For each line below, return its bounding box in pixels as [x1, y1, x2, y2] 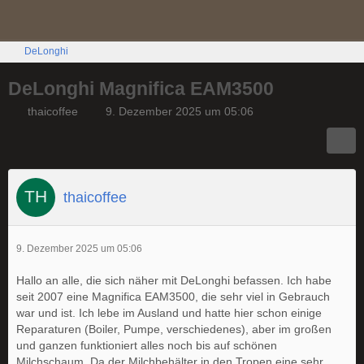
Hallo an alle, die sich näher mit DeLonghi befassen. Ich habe [16, 274, 331, 287]
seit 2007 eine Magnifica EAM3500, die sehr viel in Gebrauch [16, 290, 330, 303]
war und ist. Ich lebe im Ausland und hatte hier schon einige [16, 306, 322, 319]
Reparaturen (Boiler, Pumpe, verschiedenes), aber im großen [16, 323, 331, 336]
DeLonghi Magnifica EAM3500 [8, 78, 274, 99]
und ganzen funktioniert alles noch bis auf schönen [16, 339, 277, 352]
